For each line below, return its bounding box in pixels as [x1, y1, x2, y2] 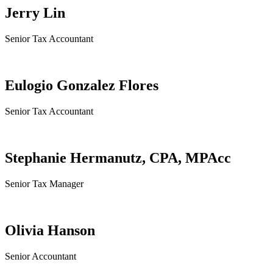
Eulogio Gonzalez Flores [5, 77, 158, 94]
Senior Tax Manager [5, 178, 83, 189]
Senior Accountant [5, 250, 76, 261]
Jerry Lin [5, 5, 65, 21]
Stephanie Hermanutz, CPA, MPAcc [5, 149, 231, 166]
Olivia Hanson [5, 222, 95, 238]
